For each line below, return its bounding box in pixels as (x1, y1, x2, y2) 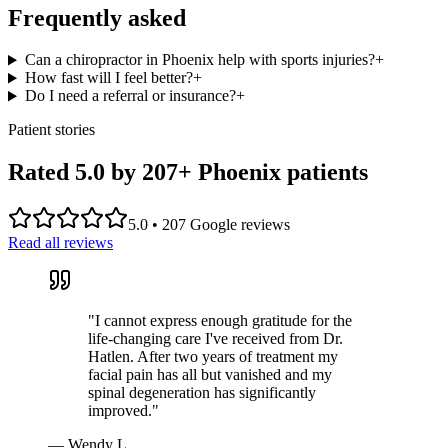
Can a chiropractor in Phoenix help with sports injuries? (24, 51, 375, 69)
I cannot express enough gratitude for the (95, 312, 352, 330)
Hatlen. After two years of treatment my (88, 348, 338, 366)
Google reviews (186, 216, 290, 234)
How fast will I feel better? (24, 69, 193, 87)
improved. (88, 402, 152, 420)
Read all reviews (8, 234, 113, 252)
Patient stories (8, 121, 95, 139)
